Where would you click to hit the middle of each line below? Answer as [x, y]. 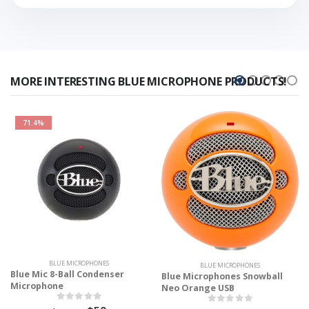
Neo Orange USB [198, 288]
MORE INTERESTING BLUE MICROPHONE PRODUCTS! [149, 82]
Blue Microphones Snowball [222, 276]
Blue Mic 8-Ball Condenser [67, 275]
